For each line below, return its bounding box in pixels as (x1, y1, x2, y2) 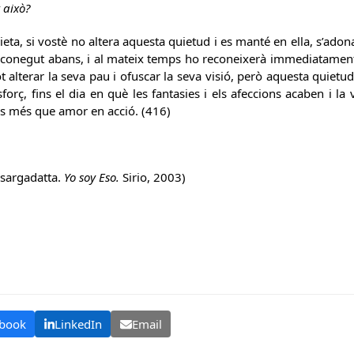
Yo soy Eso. (64, 169, 122, 185)
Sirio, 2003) (122, 169, 186, 185)
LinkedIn (54, 315, 102, 332)
